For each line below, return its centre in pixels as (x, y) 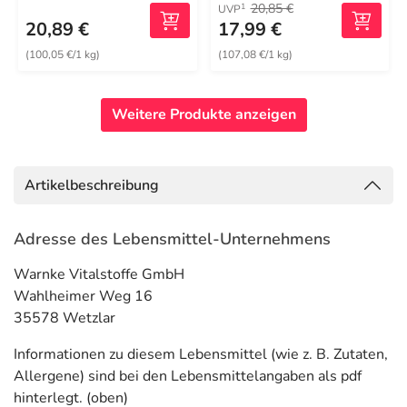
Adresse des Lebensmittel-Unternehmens (172, 239)
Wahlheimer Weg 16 (83, 296)
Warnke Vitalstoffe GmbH (99, 274)
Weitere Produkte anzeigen (203, 114)
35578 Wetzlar (65, 318)
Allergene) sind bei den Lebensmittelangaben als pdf (188, 376)
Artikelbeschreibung (92, 185)
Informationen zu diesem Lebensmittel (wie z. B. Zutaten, (201, 354)
